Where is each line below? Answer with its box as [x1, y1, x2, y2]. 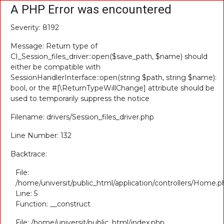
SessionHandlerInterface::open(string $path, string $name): [10, 73, 216, 82]
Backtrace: [10, 149, 47, 158]
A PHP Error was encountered [10, 2, 171, 16]
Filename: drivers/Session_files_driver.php [10, 112, 154, 121]
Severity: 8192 [10, 23, 59, 32]
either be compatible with [10, 62, 100, 71]
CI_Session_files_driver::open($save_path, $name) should [10, 52, 207, 61]
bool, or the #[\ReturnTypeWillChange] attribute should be [10, 83, 214, 92]
